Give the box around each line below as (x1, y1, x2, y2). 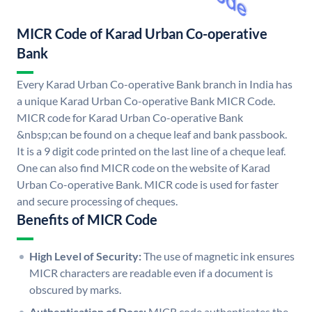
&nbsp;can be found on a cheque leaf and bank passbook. (17, 127, 287, 141)
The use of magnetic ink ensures (143, 249, 295, 263)
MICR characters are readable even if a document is (29, 266, 273, 280)
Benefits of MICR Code (17, 211, 157, 228)
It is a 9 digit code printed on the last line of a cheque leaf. (17, 144, 286, 158)
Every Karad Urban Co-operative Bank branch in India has (17, 77, 292, 91)
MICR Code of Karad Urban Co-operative (17, 25, 267, 42)
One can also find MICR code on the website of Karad (17, 161, 270, 175)
